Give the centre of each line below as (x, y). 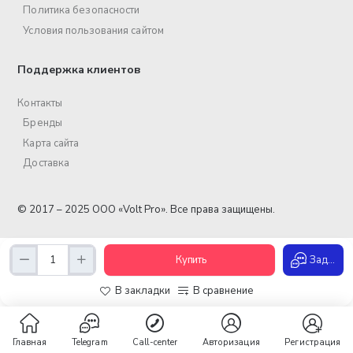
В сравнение (223, 291)
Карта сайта (51, 143)
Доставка (46, 163)
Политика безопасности (82, 10)
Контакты (40, 103)
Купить (191, 260)
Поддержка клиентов (79, 70)
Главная (30, 342)
